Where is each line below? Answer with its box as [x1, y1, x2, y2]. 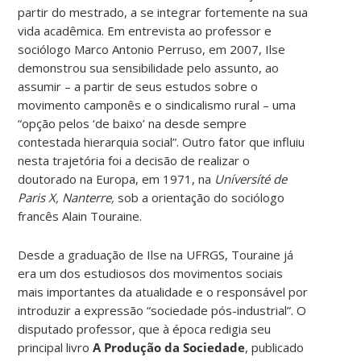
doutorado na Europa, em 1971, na [18, 170, 215, 187]
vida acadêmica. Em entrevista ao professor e [18, 22, 272, 39]
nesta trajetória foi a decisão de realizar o [18, 151, 251, 168]
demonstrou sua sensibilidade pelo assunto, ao [18, 59, 280, 76]
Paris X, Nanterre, [18, 189, 118, 205]
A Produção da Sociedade [93, 338, 246, 355]
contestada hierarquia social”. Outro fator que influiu [18, 133, 305, 150]
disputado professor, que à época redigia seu [18, 320, 272, 337]
